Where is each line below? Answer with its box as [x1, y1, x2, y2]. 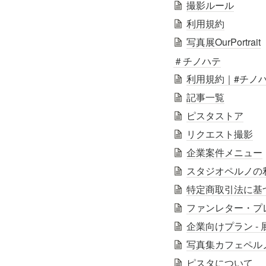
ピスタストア [186, 108, 243, 122]
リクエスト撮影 [186, 126, 253, 141]
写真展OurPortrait [186, 34, 261, 49]
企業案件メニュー [186, 145, 262, 159]
